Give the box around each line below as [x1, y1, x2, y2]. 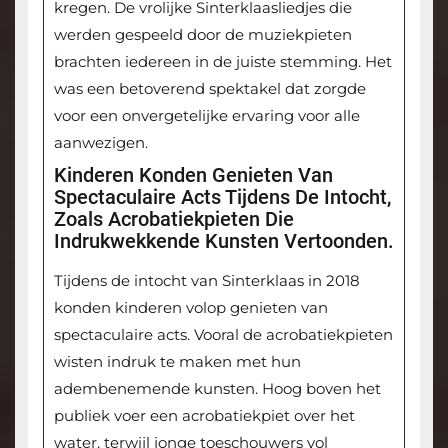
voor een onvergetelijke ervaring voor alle [53, 106, 360, 126]
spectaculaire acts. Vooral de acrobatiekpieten [53, 325, 393, 345]
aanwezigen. [53, 133, 148, 153]
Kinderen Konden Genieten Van [53, 163, 333, 188]
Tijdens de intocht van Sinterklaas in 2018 [53, 271, 360, 291]
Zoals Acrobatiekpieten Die [53, 207, 294, 232]
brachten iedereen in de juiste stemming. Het [53, 52, 392, 72]
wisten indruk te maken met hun [53, 352, 301, 372]
